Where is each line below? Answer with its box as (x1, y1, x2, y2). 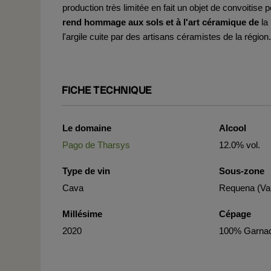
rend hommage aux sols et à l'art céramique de (62, 17, 261, 27)
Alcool (219, 123, 247, 133)
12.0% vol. (219, 140, 261, 150)
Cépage (219, 209, 252, 219)
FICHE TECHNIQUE (62, 83, 152, 97)
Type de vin (62, 166, 110, 176)
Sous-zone (219, 166, 265, 176)
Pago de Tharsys (62, 140, 130, 150)
